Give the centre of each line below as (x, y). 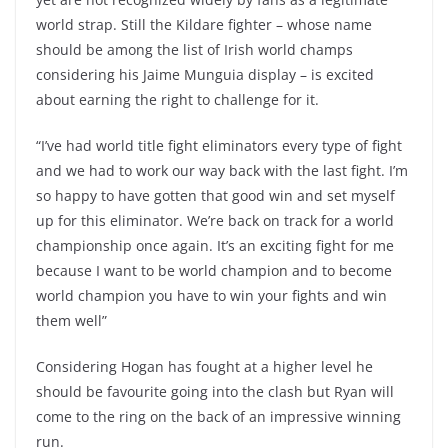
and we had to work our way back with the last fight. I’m (222, 170)
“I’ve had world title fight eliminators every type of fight (219, 145)
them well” (71, 320)
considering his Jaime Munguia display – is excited (205, 74)
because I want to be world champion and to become (214, 270)
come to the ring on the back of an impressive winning (218, 416)
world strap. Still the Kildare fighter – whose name (204, 24)
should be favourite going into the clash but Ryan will (215, 391)
